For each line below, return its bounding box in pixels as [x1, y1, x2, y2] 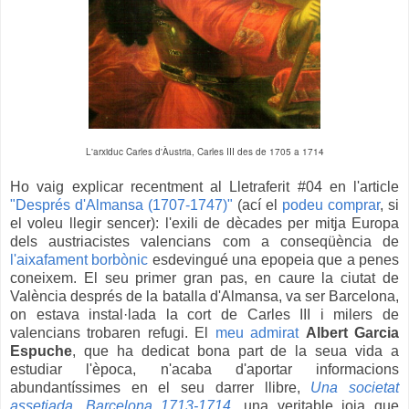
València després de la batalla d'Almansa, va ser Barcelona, [10, 288, 399, 304]
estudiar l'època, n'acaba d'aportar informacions [10, 361, 399, 377]
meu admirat [215, 324, 299, 341]
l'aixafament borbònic [10, 251, 149, 267]
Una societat [310, 379, 400, 395]
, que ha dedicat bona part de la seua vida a [72, 342, 399, 359]
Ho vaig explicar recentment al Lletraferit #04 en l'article [10, 178, 399, 194]
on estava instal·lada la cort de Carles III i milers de [10, 306, 399, 322]
